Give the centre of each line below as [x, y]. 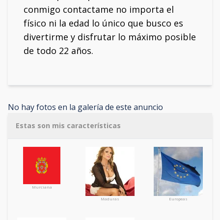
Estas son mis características [68, 125]
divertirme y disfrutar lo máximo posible [110, 37]
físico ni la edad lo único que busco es [103, 23]
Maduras [110, 199]
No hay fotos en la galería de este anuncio [85, 107]
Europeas [178, 199]
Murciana [42, 187]
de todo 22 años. [58, 51]
